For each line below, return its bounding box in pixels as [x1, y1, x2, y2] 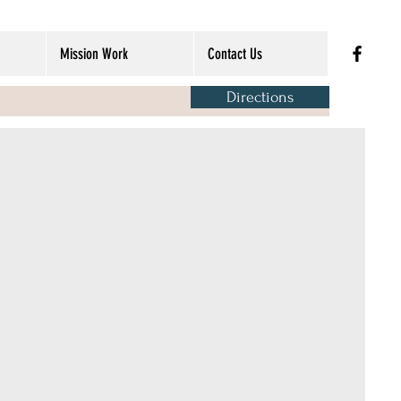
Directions [226, 89, 294, 106]
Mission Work [60, 45, 128, 63]
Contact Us [208, 45, 262, 63]
